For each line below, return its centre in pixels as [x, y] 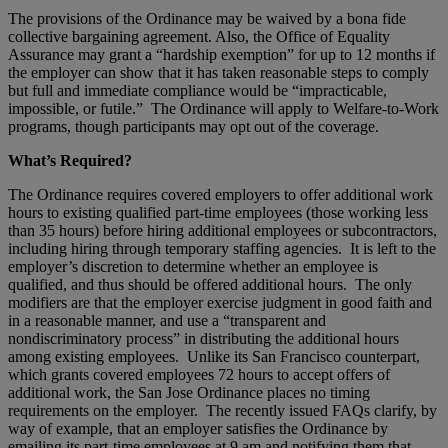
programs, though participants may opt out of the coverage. [193, 126]
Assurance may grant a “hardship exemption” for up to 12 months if [221, 54]
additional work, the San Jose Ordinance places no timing [189, 392]
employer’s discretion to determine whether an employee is [193, 266]
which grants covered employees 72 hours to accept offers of [199, 374]
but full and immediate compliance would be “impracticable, [197, 90]
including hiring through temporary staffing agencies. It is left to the [222, 248]
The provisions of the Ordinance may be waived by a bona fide [207, 18]
